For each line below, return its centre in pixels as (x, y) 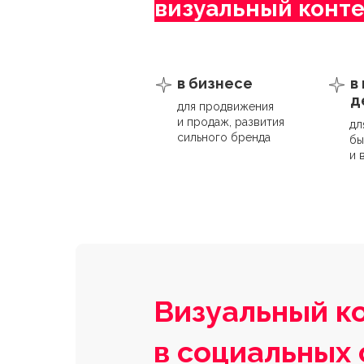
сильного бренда (224, 137)
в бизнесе (215, 83)
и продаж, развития (231, 122)
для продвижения (225, 106)
